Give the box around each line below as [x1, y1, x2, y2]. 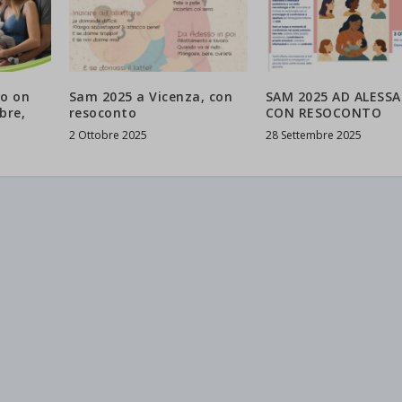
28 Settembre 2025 [265, 127, 362, 144]
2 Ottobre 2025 [68, 127, 147, 144]
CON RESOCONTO [265, 104, 382, 122]
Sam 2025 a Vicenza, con [68, 88, 233, 106]
